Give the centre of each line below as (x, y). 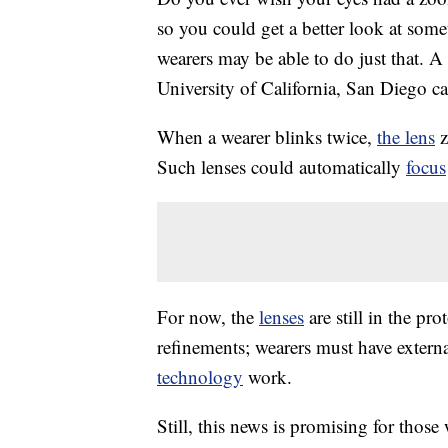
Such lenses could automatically (281, 167)
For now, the (208, 317)
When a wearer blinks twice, (267, 137)
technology (200, 377)
